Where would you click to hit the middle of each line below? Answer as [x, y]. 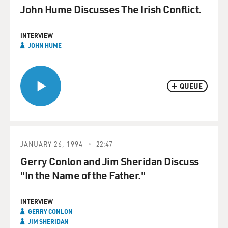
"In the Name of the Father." [83, 175]
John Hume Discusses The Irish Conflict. [111, 9]
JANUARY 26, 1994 [52, 144]
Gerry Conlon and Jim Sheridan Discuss [110, 161]
